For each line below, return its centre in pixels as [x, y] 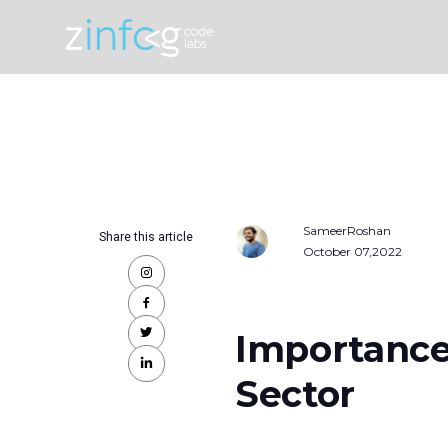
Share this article [146, 237]
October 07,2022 [353, 251]
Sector [295, 394]
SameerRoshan [347, 230]
